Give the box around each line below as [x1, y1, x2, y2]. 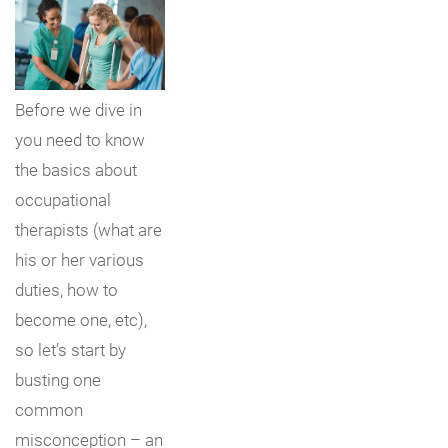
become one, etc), [15, 307, 147, 331]
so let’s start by [15, 337, 126, 361]
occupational [15, 187, 111, 211]
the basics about [15, 157, 137, 181]
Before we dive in [15, 97, 142, 121]
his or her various [15, 247, 144, 271]
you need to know [15, 127, 145, 151]
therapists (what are [15, 217, 162, 241]
